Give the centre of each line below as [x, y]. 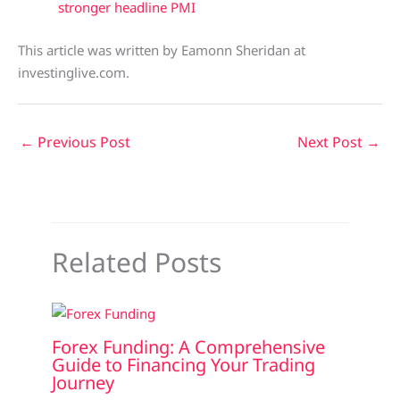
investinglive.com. [74, 72]
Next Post [332, 142]
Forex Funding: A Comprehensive [188, 347]
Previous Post [82, 142]
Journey [83, 383]
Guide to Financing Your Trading [183, 365]
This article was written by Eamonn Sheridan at [162, 50]
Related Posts [136, 262]
